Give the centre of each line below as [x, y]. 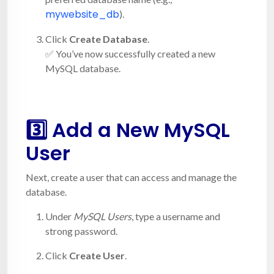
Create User [97, 255]
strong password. [81, 231]
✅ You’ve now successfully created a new [130, 53]
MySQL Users [102, 216]
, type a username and [176, 216]
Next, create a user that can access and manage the [131, 177]
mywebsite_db [82, 14]
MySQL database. [83, 68]
